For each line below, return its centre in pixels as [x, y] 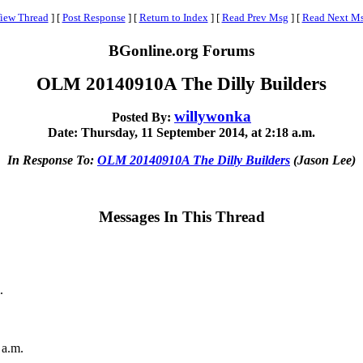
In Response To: [52, 160]
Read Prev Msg [255, 17]
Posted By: [143, 117]
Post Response [94, 17]
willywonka [213, 116]
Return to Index [173, 17]
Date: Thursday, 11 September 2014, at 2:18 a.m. [181, 132]
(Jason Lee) [323, 160]
